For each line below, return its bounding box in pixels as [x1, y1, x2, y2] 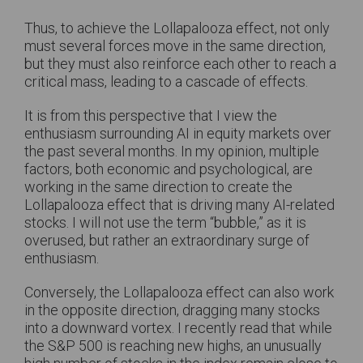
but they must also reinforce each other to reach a [24, 55, 336, 72]
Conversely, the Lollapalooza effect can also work [24, 284, 334, 301]
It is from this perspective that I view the [24, 107, 277, 124]
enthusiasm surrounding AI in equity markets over [24, 125, 331, 142]
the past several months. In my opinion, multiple [24, 143, 319, 160]
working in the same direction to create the [24, 178, 293, 195]
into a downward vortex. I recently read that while [24, 319, 332, 336]
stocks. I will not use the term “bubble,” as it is [24, 214, 306, 231]
